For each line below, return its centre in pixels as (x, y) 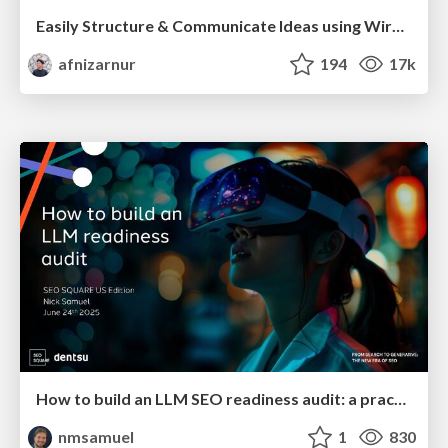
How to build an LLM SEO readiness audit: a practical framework (400, 398)
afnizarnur (96, 64)
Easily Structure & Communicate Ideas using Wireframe (398, 26)
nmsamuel (95, 436)
